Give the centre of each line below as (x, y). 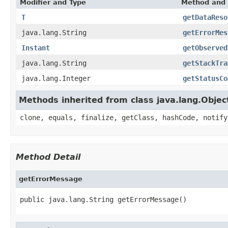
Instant (36, 48)
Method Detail (48, 157)
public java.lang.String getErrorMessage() (103, 199)
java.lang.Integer (56, 78)
